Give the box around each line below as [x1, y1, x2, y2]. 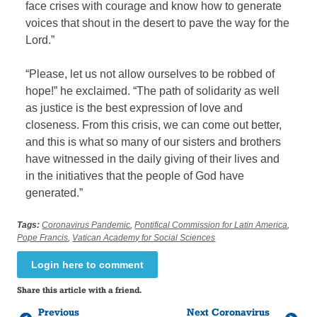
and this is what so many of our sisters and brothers [25, 135, 282, 148]
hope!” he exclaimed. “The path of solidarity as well [25, 84, 280, 97]
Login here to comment [31, 258, 144, 270]
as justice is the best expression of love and [25, 101, 243, 114]
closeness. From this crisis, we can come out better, [25, 118, 282, 131]
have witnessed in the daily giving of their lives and [25, 152, 280, 165]
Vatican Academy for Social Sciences [72, 232, 216, 243]
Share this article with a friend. [17, 284, 142, 295]
